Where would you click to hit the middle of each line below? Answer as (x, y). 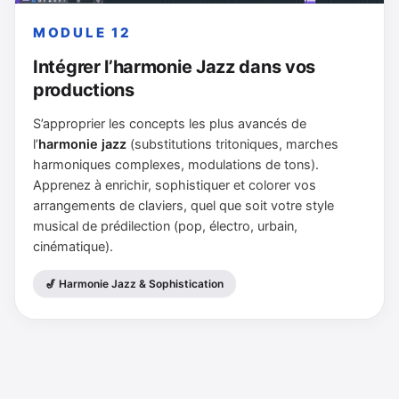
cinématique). (73, 247)
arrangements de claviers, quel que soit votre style (183, 206)
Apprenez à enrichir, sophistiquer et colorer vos (175, 186)
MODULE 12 (82, 33)
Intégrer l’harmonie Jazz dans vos (175, 67)
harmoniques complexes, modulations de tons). (176, 165)
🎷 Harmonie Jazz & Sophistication (134, 284)
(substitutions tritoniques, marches (232, 145)
